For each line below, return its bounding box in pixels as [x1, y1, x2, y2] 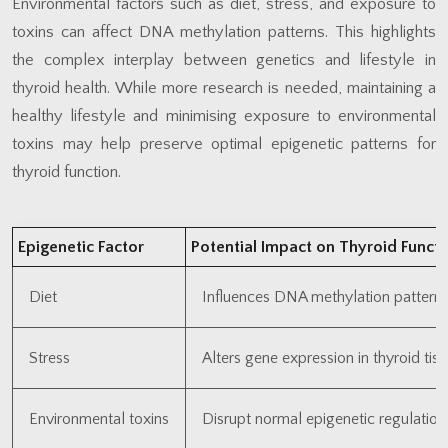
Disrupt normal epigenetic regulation [202, 409, 446, 428]
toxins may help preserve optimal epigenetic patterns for [12, 134, 436, 153]
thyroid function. [12, 162, 121, 181]
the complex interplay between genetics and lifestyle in [12, 50, 436, 69]
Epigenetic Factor [18, 237, 144, 256]
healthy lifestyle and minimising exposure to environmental [12, 106, 436, 125]
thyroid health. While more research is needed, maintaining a [12, 78, 436, 97]
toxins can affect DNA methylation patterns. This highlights [12, 22, 436, 41]
